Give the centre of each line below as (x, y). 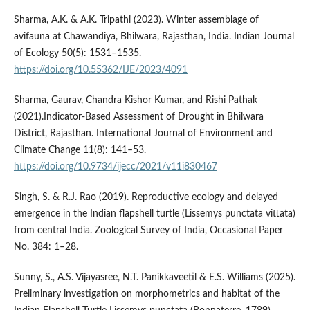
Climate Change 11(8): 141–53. (80, 150)
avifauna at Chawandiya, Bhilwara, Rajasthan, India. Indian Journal (154, 36)
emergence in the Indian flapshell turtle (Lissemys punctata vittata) (154, 213)
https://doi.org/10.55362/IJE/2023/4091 (100, 70)
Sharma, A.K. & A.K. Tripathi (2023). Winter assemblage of (136, 20)
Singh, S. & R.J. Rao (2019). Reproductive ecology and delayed (146, 197)
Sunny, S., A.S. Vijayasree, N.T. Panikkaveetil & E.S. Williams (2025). (154, 277)
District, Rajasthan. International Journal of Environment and (143, 133)
